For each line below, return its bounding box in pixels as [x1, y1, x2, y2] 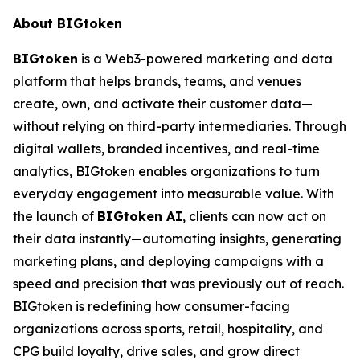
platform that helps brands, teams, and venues [13, 73, 301, 89]
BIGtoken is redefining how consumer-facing [13, 298, 290, 314]
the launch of [13, 208, 97, 224]
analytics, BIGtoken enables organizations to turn [13, 163, 320, 179]
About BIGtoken [13, 15, 122, 31]
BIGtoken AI [97, 208, 182, 224]
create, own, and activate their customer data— [13, 96, 313, 112]
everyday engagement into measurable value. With [13, 186, 334, 202]
